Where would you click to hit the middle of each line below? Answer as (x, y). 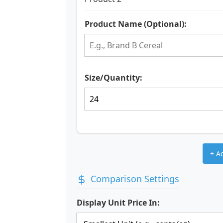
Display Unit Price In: (118, 203)
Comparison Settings (135, 179)
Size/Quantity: (113, 78)
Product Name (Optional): (136, 24)
